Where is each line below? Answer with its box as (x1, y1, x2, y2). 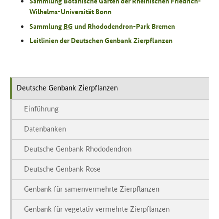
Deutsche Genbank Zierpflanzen (17, 82, 118, 93)
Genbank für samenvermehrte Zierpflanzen (24, 183, 159, 194)
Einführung (24, 103, 59, 114)
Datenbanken (24, 123, 66, 134)
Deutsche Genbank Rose (24, 163, 101, 174)
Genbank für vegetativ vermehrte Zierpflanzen (24, 203, 170, 214)
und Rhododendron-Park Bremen (73, 21, 175, 31)
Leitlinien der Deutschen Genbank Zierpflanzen (29, 35, 173, 45)
